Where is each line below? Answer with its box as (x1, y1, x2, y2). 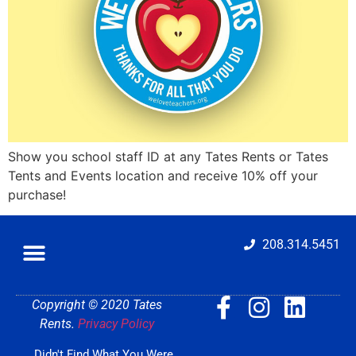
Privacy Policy (78, 316, 154, 332)
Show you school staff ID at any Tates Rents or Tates (8, 148, 328, 164)
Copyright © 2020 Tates (32, 297, 162, 313)
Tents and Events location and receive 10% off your (8, 167, 318, 184)
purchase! (8, 186, 66, 203)
